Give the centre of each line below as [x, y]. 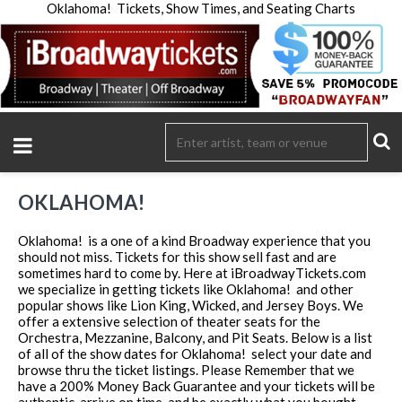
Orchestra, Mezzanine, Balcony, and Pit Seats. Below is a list [195, 337]
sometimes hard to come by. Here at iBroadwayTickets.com [192, 272]
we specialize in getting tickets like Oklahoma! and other [186, 288]
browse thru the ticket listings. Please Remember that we [186, 369]
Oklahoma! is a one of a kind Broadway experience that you [194, 240]
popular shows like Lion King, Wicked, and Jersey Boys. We [191, 305]
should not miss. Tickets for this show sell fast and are [177, 256]
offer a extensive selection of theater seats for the [169, 321]
